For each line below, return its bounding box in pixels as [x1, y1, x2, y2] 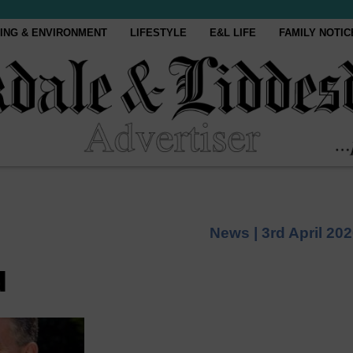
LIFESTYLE [130, 27, 188, 39]
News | [210, 225, 262, 241]
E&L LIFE [210, 27, 257, 39]
